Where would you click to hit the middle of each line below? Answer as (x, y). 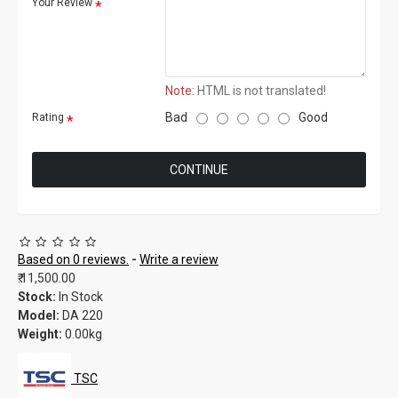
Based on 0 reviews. (73, 259)
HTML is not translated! (260, 91)
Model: (39, 315)
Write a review (179, 259)
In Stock (81, 297)
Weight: (40, 334)
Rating (48, 117)
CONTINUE (199, 170)
